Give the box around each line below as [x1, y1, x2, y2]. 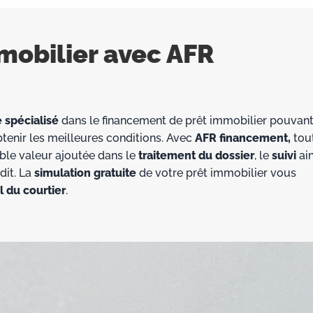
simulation [34, 166, 91, 180]
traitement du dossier [138, 149, 254, 163]
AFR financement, [195, 131, 291, 145]
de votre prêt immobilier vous [136, 166, 296, 180]
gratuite [94, 166, 136, 180]
